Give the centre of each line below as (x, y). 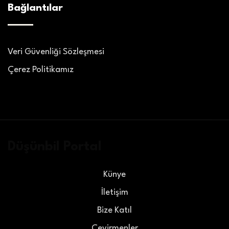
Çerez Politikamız (41, 70)
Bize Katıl (114, 210)
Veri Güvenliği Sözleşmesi (56, 52)
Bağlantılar (35, 8)
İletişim (114, 192)
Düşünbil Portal (55, 146)
